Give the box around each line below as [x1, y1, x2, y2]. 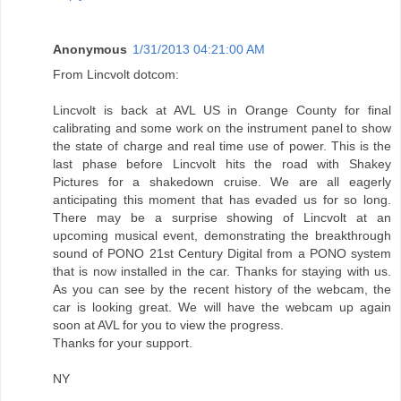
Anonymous [53, 42, 127, 57]
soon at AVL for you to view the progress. [53, 318, 284, 333]
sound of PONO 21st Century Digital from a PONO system [53, 246, 391, 261]
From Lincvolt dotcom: [53, 67, 179, 82]
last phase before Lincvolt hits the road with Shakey [53, 157, 391, 172]
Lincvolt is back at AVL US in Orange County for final [53, 103, 391, 118]
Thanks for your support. [53, 336, 192, 351]
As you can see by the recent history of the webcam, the [53, 282, 391, 297]
